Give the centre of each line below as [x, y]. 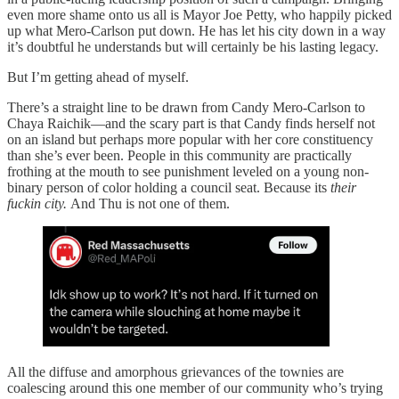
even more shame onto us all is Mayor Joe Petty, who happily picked [199, 15]
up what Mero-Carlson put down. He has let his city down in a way [196, 31]
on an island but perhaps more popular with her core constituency [190, 140]
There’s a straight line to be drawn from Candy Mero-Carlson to [186, 108]
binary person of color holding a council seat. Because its [167, 188]
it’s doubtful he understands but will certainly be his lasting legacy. [193, 47]
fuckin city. [39, 204]
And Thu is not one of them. [150, 204]
